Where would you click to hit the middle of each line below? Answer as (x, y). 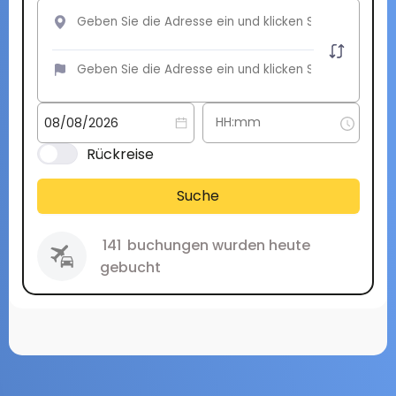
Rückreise (120, 154)
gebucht (130, 267)
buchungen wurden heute (217, 245)
